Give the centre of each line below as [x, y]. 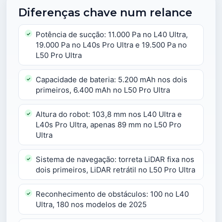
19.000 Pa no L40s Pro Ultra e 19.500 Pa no [111, 45]
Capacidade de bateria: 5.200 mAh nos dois [111, 80]
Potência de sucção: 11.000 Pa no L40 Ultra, [112, 34]
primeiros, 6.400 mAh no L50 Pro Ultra [103, 90]
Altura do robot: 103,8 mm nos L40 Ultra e [109, 114]
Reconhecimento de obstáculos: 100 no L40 [112, 194]
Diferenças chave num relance [105, 13]
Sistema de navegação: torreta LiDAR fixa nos [115, 159]
